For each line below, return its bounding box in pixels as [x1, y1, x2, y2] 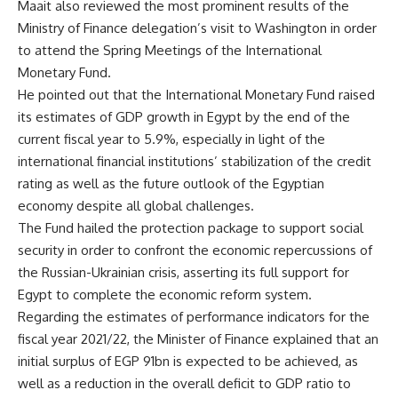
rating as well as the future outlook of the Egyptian [18, 175, 324, 192]
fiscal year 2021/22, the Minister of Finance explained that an [18, 330, 378, 347]
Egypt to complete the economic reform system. [18, 286, 312, 303]
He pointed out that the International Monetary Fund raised [18, 86, 375, 103]
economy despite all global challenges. [18, 197, 254, 214]
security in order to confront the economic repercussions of [18, 242, 372, 259]
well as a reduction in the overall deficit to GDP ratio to [18, 375, 351, 392]
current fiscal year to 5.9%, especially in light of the [18, 131, 325, 147]
